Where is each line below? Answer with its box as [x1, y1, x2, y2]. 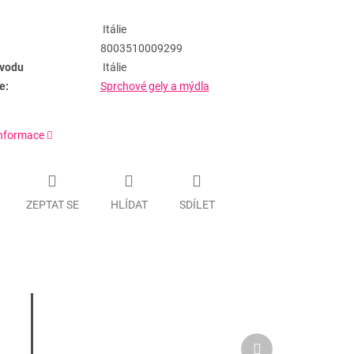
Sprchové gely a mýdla [100, 80, 209, 93]
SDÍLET [179, 198, 215, 211]
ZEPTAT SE [25, 198, 79, 211]
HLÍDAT [110, 198, 148, 211]
